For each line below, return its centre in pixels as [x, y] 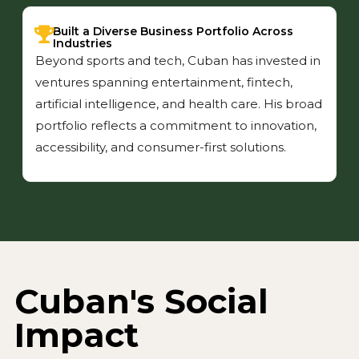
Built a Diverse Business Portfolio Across [173, 31]
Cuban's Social [141, 302]
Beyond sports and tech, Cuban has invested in [178, 60]
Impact [77, 335]
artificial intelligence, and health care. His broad [179, 103]
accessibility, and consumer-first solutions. [161, 147]
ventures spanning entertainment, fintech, [164, 82]
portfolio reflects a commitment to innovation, [176, 125]
